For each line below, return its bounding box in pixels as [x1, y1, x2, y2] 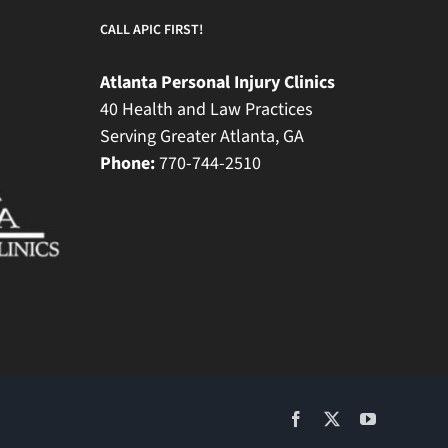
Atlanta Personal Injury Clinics [100, 69, 335, 95]
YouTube [375, 409, 433, 426]
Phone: [100, 150, 155, 176]
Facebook [303, 409, 365, 426]
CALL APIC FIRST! [100, 19, 203, 40]
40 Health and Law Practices [100, 96, 313, 122]
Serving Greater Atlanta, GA [100, 123, 304, 149]
